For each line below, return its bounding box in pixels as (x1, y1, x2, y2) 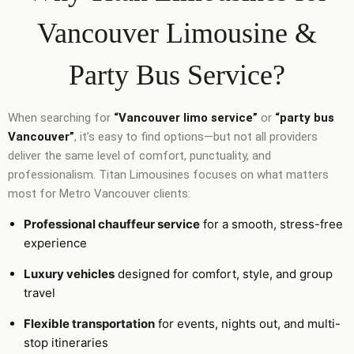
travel (24, 284, 55, 300)
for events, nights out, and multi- (155, 315, 341, 331)
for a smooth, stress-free (200, 216, 343, 232)
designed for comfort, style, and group (115, 265, 333, 281)
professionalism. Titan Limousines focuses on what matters (8, 167, 329, 182)
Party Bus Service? (69, 58, 285, 91)
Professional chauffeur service (24, 216, 200, 232)
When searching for (8, 110, 114, 125)
